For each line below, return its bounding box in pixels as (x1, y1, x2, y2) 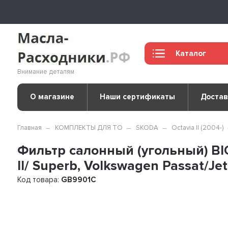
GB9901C (61, 175, 97, 184)
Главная (17, 123, 42, 132)
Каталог (176, 48, 207, 58)
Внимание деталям (17, 67, 75, 76)
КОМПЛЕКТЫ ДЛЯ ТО (55, 123, 123, 132)
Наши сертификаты (100, 92, 176, 102)
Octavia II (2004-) (172, 123, 224, 132)
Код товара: (17, 175, 62, 184)
